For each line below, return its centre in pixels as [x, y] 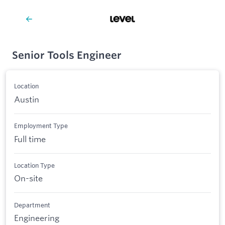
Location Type [34, 165]
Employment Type [41, 126]
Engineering [37, 218]
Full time [30, 139]
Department [32, 205]
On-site [28, 178]
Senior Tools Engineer [67, 55]
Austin [27, 99]
